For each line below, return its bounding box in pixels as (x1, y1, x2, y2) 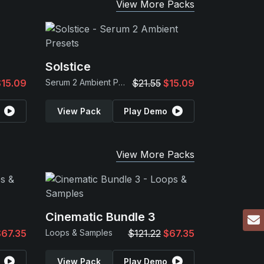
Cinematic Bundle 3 (45, 210, 156, 224)
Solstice (45, 60, 91, 74)
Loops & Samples (45, 227, 113, 237)
